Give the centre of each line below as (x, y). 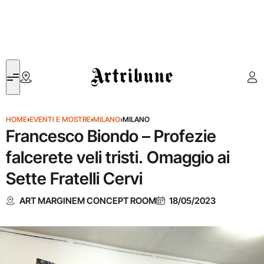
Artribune (108, 66)
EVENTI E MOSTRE (60, 119)
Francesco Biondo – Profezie (111, 136)
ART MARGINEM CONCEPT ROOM (88, 200)
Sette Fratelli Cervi (74, 179)
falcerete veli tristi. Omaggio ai (118, 157)
